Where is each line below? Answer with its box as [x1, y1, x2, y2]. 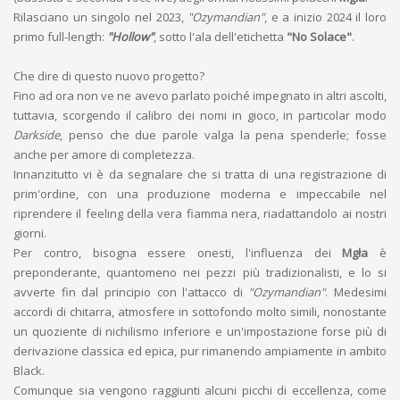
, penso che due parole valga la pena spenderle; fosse [60, 127, 387, 143]
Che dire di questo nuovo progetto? [13, 68, 204, 84]
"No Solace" [287, 29, 352, 45]
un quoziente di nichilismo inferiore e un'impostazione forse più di [13, 323, 387, 339]
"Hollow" [107, 29, 154, 45]
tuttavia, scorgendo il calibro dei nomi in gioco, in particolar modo [13, 107, 387, 123]
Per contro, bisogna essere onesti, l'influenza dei [13, 245, 343, 261]
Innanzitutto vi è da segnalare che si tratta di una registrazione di [13, 166, 387, 182]
